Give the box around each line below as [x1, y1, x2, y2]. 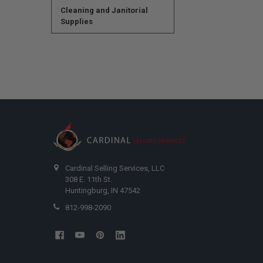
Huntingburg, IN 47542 [65, 186, 141, 195]
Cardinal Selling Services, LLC [65, 164, 165, 173]
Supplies [60, 16, 93, 26]
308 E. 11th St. [65, 175, 113, 184]
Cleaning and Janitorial [60, 5, 148, 15]
